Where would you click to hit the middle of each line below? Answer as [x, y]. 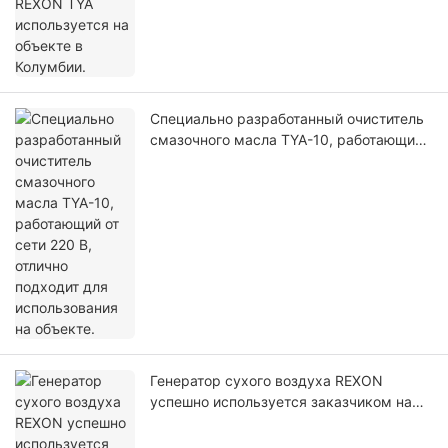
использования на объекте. [243, 182]
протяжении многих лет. [233, 423]
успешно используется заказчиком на [281, 402]
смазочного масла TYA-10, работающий [286, 140]
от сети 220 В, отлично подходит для [274, 161]
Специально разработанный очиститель [287, 119]
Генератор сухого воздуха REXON [266, 381]
